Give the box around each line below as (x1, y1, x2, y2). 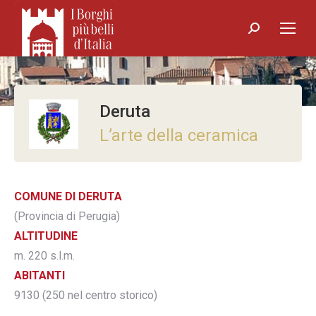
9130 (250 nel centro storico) (14, 288, 157, 302)
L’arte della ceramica (99, 126, 258, 145)
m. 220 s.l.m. (14, 249, 75, 262)
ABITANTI (14, 269, 65, 282)
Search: (248, 25, 284, 39)
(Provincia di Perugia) (14, 209, 120, 223)
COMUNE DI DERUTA (14, 190, 122, 203)
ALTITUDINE (14, 229, 78, 243)
